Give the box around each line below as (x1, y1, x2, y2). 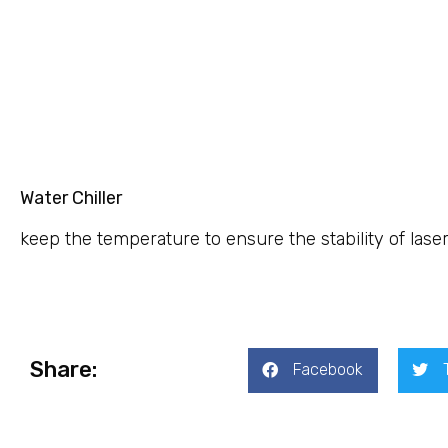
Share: (30, 356, 97, 384)
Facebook (292, 360, 363, 380)
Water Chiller (20, 187, 122, 209)
